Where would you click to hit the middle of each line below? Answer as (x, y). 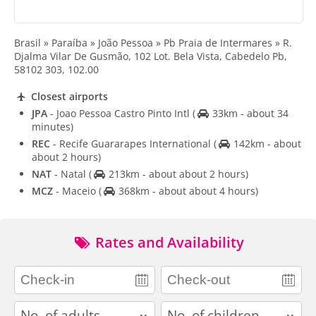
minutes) (53, 126)
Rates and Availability (168, 242)
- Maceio (76, 190)
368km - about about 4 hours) (187, 190)
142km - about (266, 143)
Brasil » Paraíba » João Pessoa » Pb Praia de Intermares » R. (153, 43)
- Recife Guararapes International (132, 143)
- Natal (70, 174)
